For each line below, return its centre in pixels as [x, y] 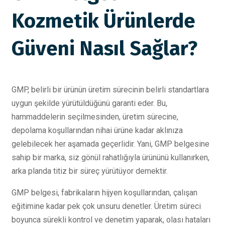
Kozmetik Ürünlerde [103, 21]
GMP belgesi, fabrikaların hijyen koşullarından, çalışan [104, 193]
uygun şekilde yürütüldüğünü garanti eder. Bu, [89, 103]
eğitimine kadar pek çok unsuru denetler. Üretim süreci [106, 206]
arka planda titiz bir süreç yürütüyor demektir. [90, 171]
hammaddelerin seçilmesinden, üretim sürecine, [95, 117]
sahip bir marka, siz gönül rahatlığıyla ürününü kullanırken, [110, 157]
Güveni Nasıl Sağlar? [104, 49]
